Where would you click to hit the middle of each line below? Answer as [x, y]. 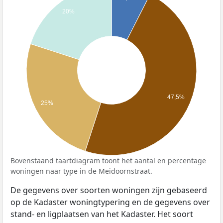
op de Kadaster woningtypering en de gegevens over [110, 202]
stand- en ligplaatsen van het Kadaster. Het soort [102, 214]
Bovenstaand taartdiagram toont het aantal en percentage [108, 161]
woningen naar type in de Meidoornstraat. [81, 171]
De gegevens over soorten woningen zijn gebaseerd [109, 190]
